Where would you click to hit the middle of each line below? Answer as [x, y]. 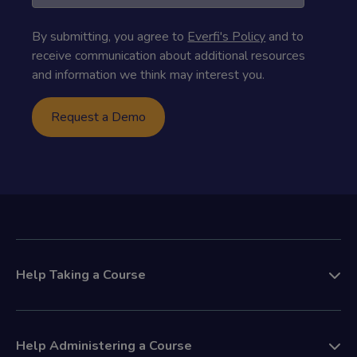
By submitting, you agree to [110, 36]
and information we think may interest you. [149, 75]
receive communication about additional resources [169, 55]
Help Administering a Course [104, 345]
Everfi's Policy [227, 36]
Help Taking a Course [81, 275]
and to [285, 36]
